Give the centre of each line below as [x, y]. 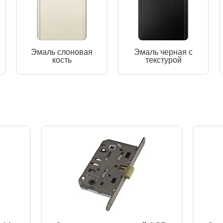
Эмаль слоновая [62, 52]
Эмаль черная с [163, 52]
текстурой [163, 60]
